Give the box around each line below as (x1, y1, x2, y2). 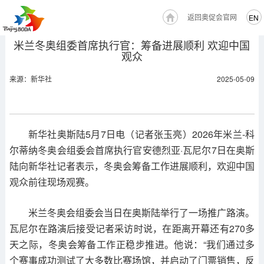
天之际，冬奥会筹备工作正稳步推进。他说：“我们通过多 (9, 237, 255, 251)
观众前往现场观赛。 (9, 175, 94, 189)
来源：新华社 (9, 74, 52, 84)
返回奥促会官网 (187, 12, 237, 22)
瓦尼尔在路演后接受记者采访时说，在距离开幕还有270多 (9, 222, 255, 235)
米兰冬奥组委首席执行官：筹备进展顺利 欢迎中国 (14, 37, 250, 52)
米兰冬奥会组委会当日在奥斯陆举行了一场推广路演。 (28, 206, 255, 219)
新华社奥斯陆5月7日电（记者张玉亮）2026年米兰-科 (28, 127, 255, 141)
